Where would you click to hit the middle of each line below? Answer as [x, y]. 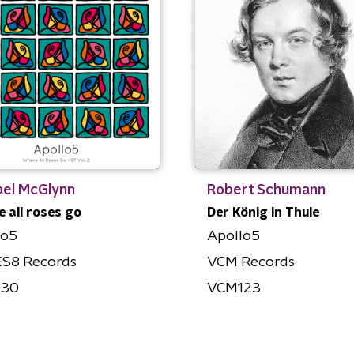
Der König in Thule [263, 212]
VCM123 [233, 288]
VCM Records [250, 262]
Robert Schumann [266, 190]
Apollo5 [233, 236]
